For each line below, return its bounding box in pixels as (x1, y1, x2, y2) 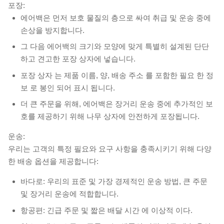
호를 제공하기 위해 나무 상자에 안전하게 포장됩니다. (20, 112, 199, 121)
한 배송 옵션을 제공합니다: (8, 157, 98, 166)
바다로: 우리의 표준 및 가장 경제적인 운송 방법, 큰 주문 (20, 177, 207, 186)
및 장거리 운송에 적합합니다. (20, 189, 118, 198)
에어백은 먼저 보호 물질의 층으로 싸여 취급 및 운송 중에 (20, 13, 211, 22)
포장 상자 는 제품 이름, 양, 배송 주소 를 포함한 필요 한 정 (20, 70, 213, 79)
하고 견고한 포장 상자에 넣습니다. (20, 54, 135, 63)
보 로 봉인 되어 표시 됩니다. (20, 83, 115, 92)
